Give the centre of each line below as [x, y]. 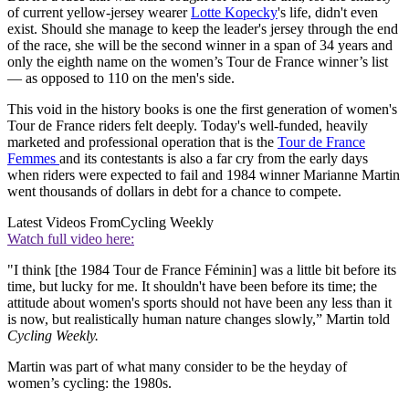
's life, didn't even [328, 13]
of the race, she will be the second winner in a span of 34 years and [200, 46]
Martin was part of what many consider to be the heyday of [177, 367]
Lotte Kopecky [234, 13]
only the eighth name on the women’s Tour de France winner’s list [198, 62]
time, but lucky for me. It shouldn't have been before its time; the [192, 287]
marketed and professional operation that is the [142, 142]
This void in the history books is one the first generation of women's [202, 110]
